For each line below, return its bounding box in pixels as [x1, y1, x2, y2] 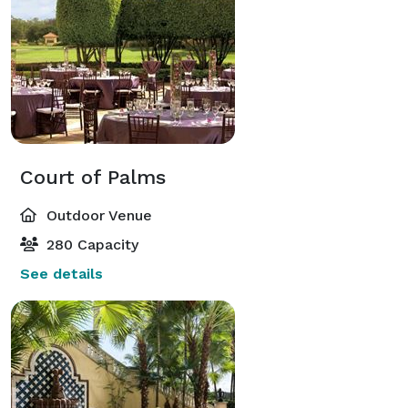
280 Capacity [42, 235, 138, 253]
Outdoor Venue [42, 206, 152, 224]
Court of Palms [20, 165, 166, 189]
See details [20, 264, 103, 282]
